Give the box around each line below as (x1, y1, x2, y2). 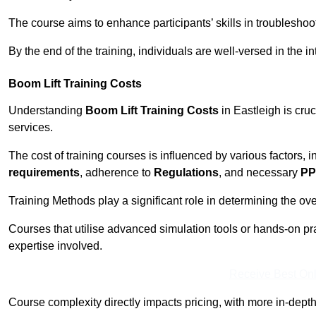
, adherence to (80, 166, 154, 179)
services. (8, 121, 53, 134)
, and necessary (219, 166, 300, 179)
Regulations (154, 166, 219, 179)
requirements (8, 166, 80, 179)
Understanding (8, 104, 85, 117)
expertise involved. (8, 240, 102, 253)
